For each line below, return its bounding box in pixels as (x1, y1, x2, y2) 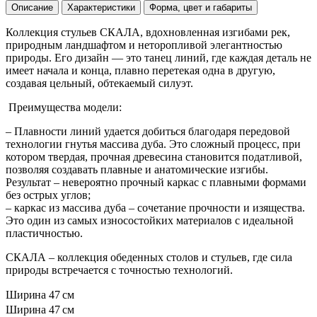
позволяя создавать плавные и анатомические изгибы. (6, 163, 268, 176)
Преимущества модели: (6, 101, 122, 114)
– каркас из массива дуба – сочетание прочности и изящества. (6, 202, 305, 214)
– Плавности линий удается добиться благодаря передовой (6, 125, 290, 138)
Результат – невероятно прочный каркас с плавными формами (6, 176, 306, 189)
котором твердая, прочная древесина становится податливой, (6, 151, 302, 163)
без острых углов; (6, 189, 91, 202)
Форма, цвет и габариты (149, 2, 252, 13)
